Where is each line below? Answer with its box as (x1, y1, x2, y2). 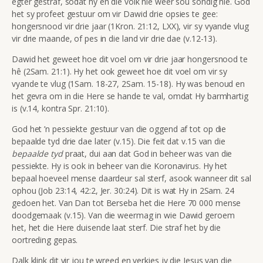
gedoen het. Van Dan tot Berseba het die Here (12, 197, 188, 208)
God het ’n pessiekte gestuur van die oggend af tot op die (12, 123, 227, 134)
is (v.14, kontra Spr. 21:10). (12, 102, 110, 114)
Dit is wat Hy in (141, 184, 200, 196)
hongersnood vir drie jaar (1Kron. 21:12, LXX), (12, 20, 184, 32)
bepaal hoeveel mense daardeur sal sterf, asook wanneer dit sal (12, 172, 251, 184)
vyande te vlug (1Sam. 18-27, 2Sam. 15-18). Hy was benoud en (12, 77, 245, 89)
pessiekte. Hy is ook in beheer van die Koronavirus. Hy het (12, 160, 228, 171)
